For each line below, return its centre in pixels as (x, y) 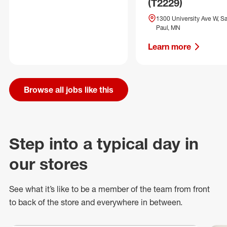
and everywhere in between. (131, 202)
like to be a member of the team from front (132, 189)
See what (27, 189)
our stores (48, 164)
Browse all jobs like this (69, 90)
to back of (28, 202)
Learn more (169, 47)
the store (63, 202)
